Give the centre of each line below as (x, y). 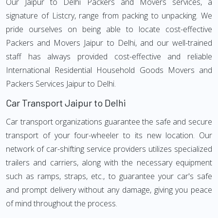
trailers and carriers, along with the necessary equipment (109, 163)
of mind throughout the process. (62, 203)
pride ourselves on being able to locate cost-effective (109, 29)
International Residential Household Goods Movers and (109, 70)
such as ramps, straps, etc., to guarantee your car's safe (109, 176)
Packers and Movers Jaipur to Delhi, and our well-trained (109, 43)
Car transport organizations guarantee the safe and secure (109, 122)
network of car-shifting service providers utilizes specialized (109, 149)
